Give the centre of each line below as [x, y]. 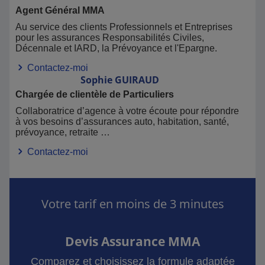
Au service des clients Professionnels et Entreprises [124, 27]
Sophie [96, 80]
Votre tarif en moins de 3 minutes [132, 204]
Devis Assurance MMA [132, 241]
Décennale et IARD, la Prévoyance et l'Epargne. [116, 48]
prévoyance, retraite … [63, 132]
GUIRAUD [137, 80]
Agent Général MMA [60, 10]
